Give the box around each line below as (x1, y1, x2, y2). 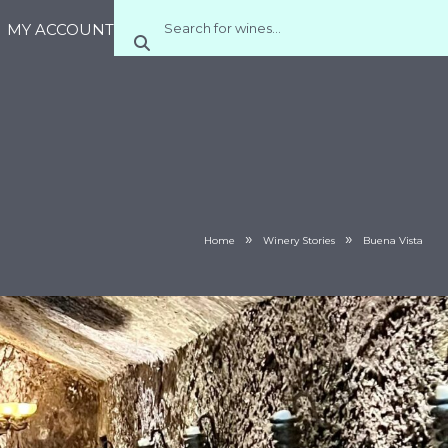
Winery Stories (263, 234, 335, 247)
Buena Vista (363, 234, 423, 247)
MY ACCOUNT (6, 19, 114, 39)
